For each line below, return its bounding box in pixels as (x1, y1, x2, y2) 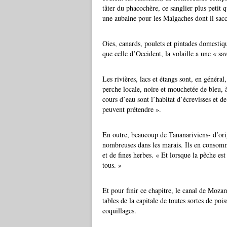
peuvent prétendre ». (102, 104, 161, 114)
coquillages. (102, 206, 136, 215)
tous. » (102, 160, 122, 170)
